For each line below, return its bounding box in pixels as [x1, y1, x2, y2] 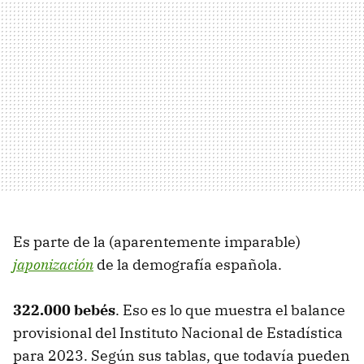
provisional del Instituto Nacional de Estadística [13, 323, 343, 343]
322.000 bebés [13, 301, 115, 320]
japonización [13, 255, 93, 275]
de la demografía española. [93, 255, 282, 275]
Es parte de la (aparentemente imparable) [13, 232, 301, 252]
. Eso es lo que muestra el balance [115, 301, 345, 320]
